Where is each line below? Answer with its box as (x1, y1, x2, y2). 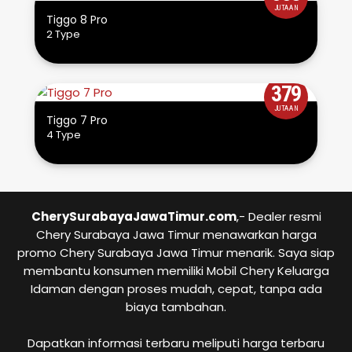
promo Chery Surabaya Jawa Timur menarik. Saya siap (17, 244, 335, 262)
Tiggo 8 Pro (46, 12, 108, 28)
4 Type (46, 127, 81, 143)
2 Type (46, 27, 80, 42)
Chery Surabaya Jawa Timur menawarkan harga (35, 226, 317, 244)
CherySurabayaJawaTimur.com (31, 208, 236, 225)
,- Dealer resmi (236, 208, 321, 225)
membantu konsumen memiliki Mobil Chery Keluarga (23, 262, 329, 280)
